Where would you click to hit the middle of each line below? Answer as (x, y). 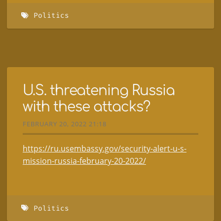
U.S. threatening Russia (99, 91)
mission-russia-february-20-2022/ (84, 161)
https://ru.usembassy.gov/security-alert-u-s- (105, 149)
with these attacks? (86, 107)
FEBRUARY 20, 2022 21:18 (65, 124)
